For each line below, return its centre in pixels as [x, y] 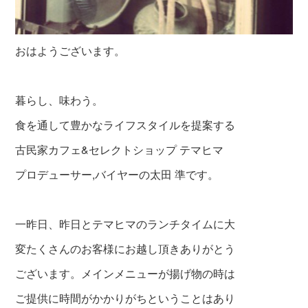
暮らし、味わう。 [59, 100]
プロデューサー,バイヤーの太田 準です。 [117, 175]
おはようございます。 [70, 51]
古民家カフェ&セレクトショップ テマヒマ [120, 150]
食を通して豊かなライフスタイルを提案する [125, 125]
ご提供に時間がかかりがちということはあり [125, 298]
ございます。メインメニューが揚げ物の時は [125, 274]
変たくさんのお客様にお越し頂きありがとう [125, 249]
